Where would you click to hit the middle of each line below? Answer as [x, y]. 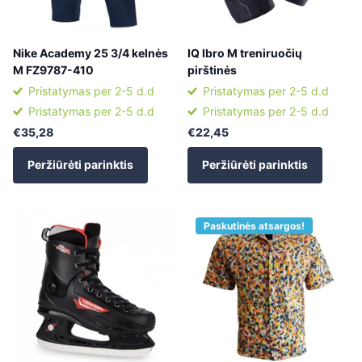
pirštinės [212, 70]
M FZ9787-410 [53, 70]
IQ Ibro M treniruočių [245, 53]
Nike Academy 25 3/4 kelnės [90, 53]
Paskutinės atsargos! [254, 225]
